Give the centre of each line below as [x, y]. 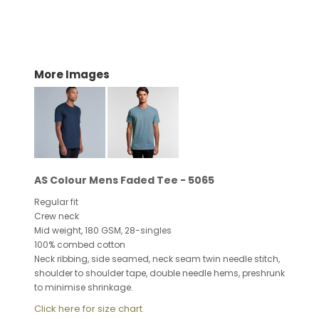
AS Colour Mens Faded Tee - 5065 [124, 180]
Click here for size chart [88, 309]
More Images [72, 74]
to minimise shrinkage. [84, 287]
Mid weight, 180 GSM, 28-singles [104, 230]
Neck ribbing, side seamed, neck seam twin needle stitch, [157, 259]
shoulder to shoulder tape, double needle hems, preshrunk [159, 273]
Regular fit [57, 202]
